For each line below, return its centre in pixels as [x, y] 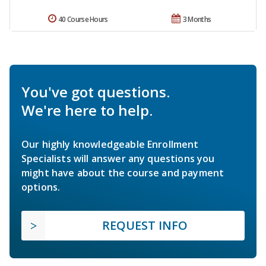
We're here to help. [87, 110]
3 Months [197, 19]
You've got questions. [96, 91]
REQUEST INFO [145, 225]
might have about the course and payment [123, 172]
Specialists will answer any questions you [118, 158]
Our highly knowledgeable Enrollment [110, 144]
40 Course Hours [83, 19]
